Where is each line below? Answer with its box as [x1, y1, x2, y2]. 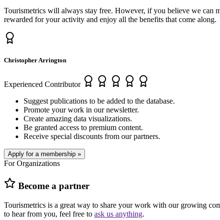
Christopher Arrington [4, 56, 66, 64]
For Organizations [4, 159, 60, 168]
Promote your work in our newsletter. [24, 106, 139, 114]
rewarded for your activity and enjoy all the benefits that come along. [4, 15, 217, 24]
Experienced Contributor [4, 80, 81, 89]
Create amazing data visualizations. [24, 114, 132, 123]
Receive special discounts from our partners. [24, 132, 160, 141]
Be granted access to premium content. [24, 123, 143, 132]
